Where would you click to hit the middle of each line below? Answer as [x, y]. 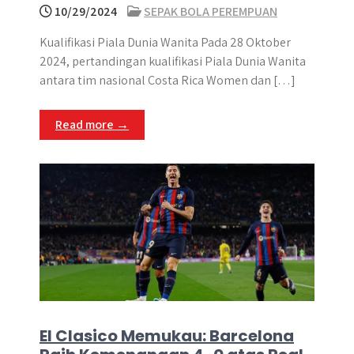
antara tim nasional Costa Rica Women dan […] [168, 80]
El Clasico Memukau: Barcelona [167, 336]
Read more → [92, 124]
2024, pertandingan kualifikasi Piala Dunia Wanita [173, 61]
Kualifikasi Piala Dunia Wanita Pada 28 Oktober [165, 42]
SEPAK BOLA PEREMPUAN [211, 11]
